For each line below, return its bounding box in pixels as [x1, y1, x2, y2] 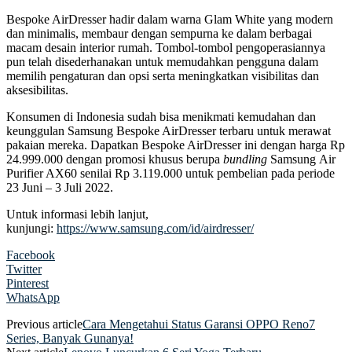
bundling [223, 152, 267, 167]
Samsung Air [267, 152, 335, 167]
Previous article [6, 317, 82, 332]
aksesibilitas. [6, 83, 68, 97]
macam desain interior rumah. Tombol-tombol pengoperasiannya [6, 41, 325, 55]
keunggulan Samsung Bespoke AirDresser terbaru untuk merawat [6, 124, 331, 138]
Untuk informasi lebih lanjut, [6, 207, 148, 222]
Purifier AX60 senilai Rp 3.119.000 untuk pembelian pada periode [6, 167, 335, 181]
